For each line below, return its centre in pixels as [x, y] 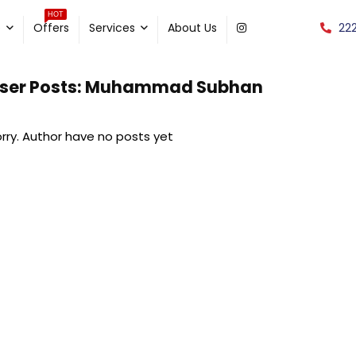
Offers [52, 28]
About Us [193, 28]
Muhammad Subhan [172, 87]
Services [112, 28]
